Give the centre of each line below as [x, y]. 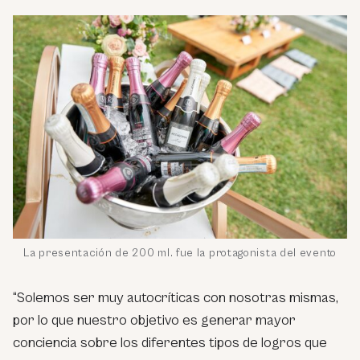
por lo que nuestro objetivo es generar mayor [154, 320]
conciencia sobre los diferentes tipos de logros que [170, 342]
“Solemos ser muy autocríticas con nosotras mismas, [176, 297]
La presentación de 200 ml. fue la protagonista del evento [180, 253]
